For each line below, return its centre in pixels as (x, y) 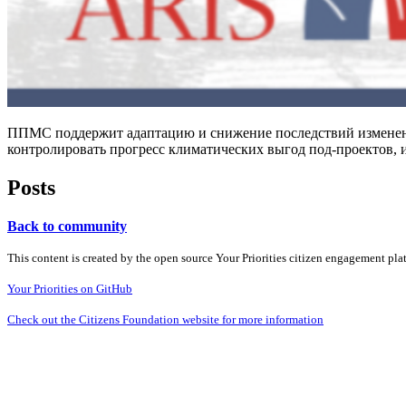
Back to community (67, 226)
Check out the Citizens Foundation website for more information (165, 319)
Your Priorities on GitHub (70, 288)
